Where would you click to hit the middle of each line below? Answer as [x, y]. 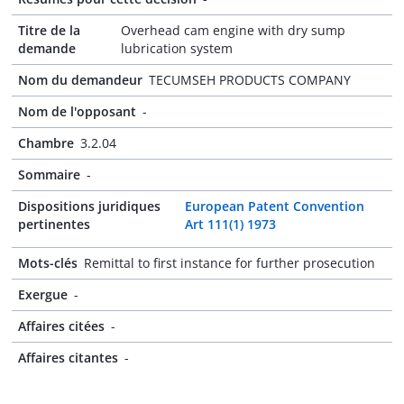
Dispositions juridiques [89, 206]
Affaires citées [61, 326]
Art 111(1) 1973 [230, 224]
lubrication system [176, 48]
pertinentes [54, 224]
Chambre [46, 143]
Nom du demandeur [80, 80]
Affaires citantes [68, 358]
